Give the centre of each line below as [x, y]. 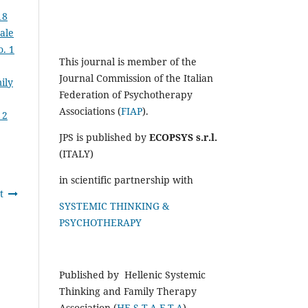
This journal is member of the [128, 61]
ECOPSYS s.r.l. [183, 137]
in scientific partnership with [126, 179]
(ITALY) [76, 153]
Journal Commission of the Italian [136, 78]
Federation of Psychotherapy [126, 94]
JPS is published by [104, 137]
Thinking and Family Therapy [128, 291]
